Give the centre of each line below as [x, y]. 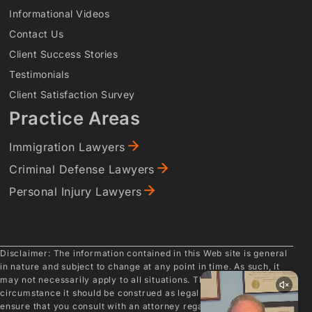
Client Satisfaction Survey [72, 94]
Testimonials [39, 74]
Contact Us [37, 33]
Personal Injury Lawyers [76, 191]
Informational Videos [60, 13]
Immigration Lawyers [67, 147]
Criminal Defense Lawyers [82, 169]
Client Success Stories [63, 54]
